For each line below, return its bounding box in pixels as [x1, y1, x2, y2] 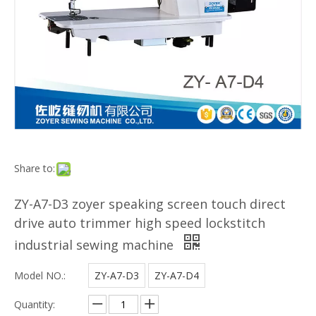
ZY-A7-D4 [154, 269, 199, 282]
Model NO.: [14, 269, 66, 282]
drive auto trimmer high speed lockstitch [14, 214, 265, 231]
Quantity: [14, 298, 55, 311]
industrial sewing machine [14, 236, 177, 253]
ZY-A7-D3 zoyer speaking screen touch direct [14, 195, 286, 212]
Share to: [14, 162, 55, 175]
